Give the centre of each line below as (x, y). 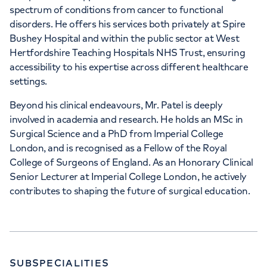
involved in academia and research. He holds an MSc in (126, 119)
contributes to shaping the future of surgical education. (130, 191)
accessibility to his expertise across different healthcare (129, 67)
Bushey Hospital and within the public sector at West (125, 38)
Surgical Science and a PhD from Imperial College (117, 133)
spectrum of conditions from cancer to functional (117, 10)
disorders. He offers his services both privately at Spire (128, 24)
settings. (28, 81)
